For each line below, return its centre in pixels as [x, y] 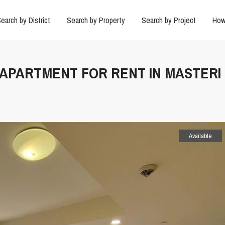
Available [200, 136]
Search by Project [168, 20]
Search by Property [96, 20]
